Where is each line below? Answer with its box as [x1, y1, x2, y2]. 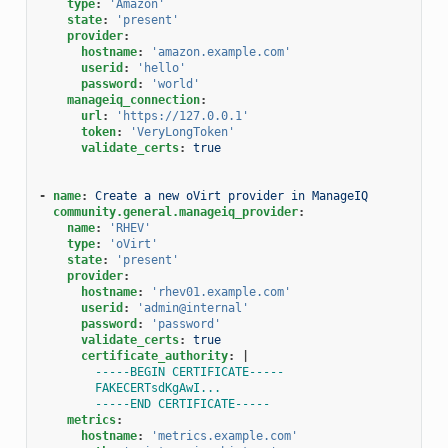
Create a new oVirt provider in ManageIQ [94, 188, 368, 203]
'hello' [136, 60, 186, 75]
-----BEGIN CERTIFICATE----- [94, 364, 284, 379]
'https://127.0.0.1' [115, 108, 249, 123]
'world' [150, 76, 200, 91]
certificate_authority [80, 348, 228, 363]
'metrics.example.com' [150, 428, 298, 443]
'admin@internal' [136, 300, 249, 315]
